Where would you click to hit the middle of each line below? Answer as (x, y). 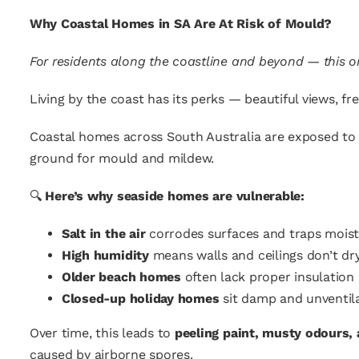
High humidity (105, 255)
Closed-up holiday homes (140, 298)
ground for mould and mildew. (122, 158)
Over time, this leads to (102, 333)
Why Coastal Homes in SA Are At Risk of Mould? (181, 24)
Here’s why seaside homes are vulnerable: (175, 196)
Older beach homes (121, 277)
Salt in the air (103, 234)
